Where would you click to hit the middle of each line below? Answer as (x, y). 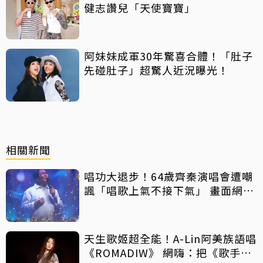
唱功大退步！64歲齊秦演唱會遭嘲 (168, 176)
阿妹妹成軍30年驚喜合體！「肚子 (168, 56)
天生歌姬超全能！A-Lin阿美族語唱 (170, 239)
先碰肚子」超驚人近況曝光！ (156, 70)
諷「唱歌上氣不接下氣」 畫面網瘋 (169, 190)
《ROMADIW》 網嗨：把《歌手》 (168, 253)
